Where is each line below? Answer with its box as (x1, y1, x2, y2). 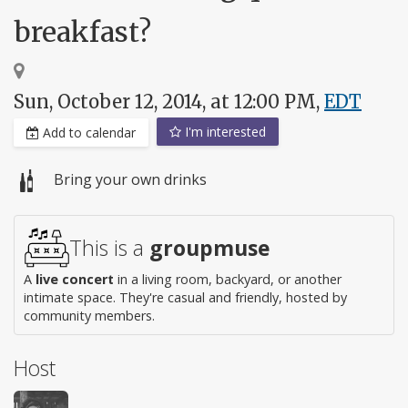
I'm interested (181, 123, 266, 141)
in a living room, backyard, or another (114, 270, 342, 289)
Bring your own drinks (54, 169, 207, 190)
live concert (36, 270, 114, 289)
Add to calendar (39, 124, 136, 142)
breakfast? (14, 15, 151, 50)
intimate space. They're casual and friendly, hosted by (24, 289, 347, 307)
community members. (24, 307, 155, 325)
